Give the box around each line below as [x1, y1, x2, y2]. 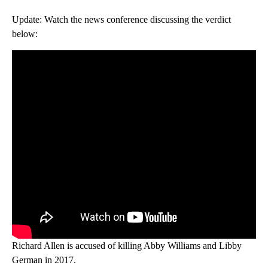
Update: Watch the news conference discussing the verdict [12, 14, 231, 25]
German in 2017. [12, 254, 76, 265]
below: [12, 28, 38, 39]
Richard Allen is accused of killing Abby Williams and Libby [12, 240, 242, 251]
